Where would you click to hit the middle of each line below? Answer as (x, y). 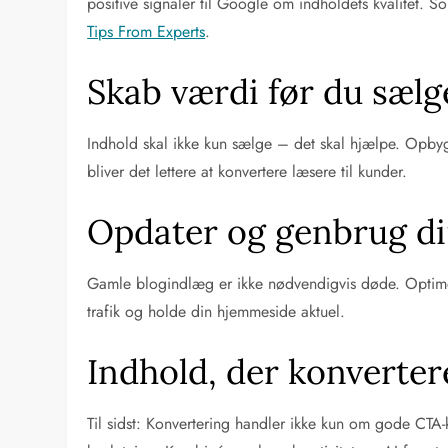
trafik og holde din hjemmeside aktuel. (216, 311)
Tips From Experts (146, 31)
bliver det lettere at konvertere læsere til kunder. (247, 171)
